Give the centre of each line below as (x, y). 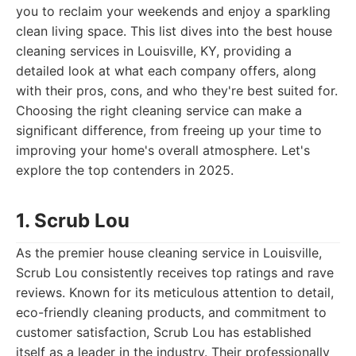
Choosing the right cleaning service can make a (159, 110)
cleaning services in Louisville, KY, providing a (154, 51)
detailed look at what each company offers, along (166, 71)
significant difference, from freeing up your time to (169, 130)
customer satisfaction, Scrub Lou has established (164, 332)
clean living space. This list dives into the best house (174, 31)
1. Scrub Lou (73, 221)
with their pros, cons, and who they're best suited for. (177, 91)
